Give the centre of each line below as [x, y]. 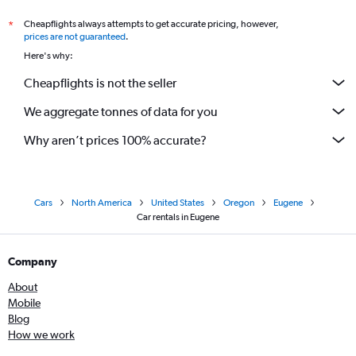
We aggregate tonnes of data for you [121, 111]
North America [102, 203]
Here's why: [48, 56]
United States [178, 203]
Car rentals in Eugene [178, 217]
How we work [41, 335]
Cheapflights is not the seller [100, 83]
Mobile [24, 303]
